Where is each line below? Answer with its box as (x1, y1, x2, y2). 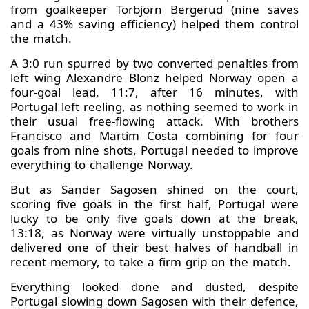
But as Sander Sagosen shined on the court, (10, 181, 299, 197)
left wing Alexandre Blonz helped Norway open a (10, 69, 299, 86)
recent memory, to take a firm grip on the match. (10, 253, 291, 270)
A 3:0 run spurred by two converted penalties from (10, 54, 299, 71)
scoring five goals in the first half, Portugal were (10, 195, 299, 212)
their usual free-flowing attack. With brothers (10, 112, 299, 129)
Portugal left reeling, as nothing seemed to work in (10, 98, 299, 114)
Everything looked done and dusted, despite (10, 278, 299, 295)
